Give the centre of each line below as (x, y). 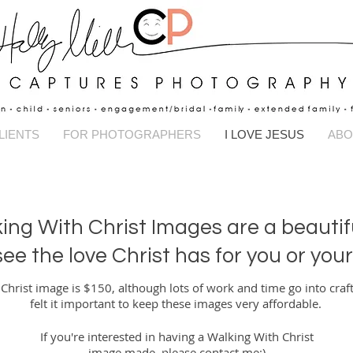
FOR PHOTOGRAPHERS (132, 134)
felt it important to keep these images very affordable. (175, 303)
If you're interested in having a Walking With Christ (176, 336)
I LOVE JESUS (264, 134)
